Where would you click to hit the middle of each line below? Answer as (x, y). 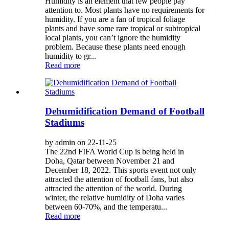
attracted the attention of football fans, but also (119, 179)
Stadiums (65, 123)
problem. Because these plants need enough (115, 47)
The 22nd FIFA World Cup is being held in (114, 151)
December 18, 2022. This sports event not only (121, 170)
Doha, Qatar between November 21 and (110, 161)
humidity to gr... (71, 56)
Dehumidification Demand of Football (125, 111)
